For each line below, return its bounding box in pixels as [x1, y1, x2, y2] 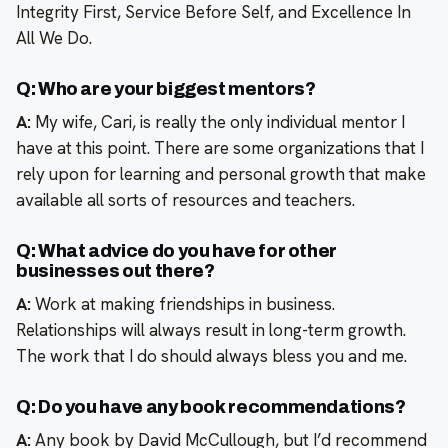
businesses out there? [16, 261, 215, 282]
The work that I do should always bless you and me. [16, 345, 407, 368]
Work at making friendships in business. [35, 293, 335, 316]
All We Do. [16, 27, 92, 50]
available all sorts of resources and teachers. [16, 189, 355, 212]
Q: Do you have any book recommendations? [16, 397, 406, 418]
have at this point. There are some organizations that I [16, 137, 424, 160]
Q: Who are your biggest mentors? [16, 79, 316, 100]
